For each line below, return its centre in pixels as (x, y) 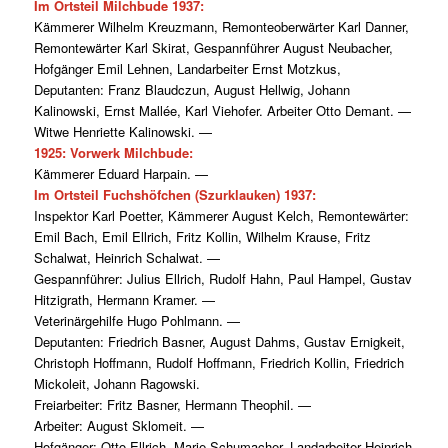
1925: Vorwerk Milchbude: (113, 153)
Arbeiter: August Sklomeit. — (118, 426)
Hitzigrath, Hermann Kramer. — (124, 300)
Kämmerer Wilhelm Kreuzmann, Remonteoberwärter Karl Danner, (221, 27)
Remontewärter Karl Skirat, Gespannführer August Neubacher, (213, 48)
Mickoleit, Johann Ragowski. (116, 384)
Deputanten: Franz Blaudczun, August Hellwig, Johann (191, 90)
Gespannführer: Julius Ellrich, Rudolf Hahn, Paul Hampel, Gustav (222, 279)
